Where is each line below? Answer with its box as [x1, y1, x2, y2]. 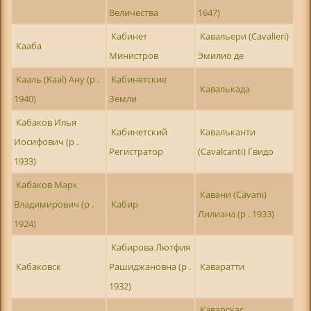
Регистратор [108, 144, 163, 158]
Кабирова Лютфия [111, 240, 191, 253]
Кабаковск [16, 260, 62, 273]
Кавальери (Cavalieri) [200, 29, 289, 42]
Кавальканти [200, 125, 256, 138]
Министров [108, 49, 158, 62]
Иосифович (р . [13, 135, 78, 148]
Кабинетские [111, 72, 167, 85]
